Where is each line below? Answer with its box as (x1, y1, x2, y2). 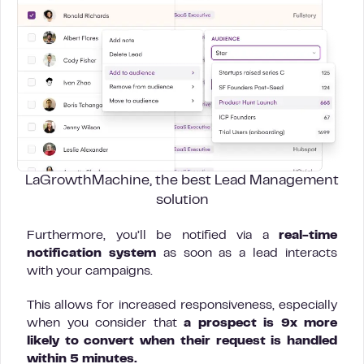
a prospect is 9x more (184, 318, 337, 329)
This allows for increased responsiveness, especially (27, 300, 337, 311)
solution (155, 194, 209, 207)
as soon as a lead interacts (155, 248, 338, 259)
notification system (27, 248, 156, 259)
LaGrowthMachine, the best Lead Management (25, 175, 339, 188)
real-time (279, 230, 337, 241)
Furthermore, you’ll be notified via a (27, 230, 279, 241)
